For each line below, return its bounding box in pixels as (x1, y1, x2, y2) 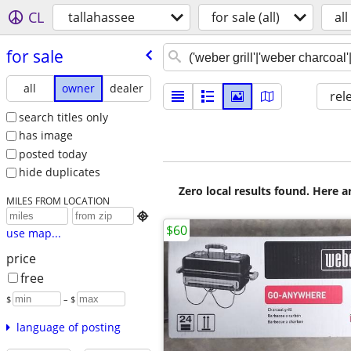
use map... (5, 226, 61, 241)
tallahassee (68, 9, 135, 26)
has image (18, 128, 73, 143)
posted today (18, 146, 87, 161)
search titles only (18, 109, 108, 125)
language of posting (16, 320, 121, 335)
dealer (110, 80, 144, 96)
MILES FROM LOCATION (5, 194, 110, 208)
